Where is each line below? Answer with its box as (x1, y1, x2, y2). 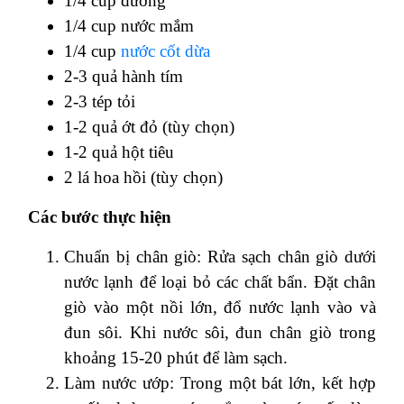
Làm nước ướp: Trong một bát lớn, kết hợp (64, 372, 376, 392)
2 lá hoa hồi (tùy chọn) (64, 167, 223, 187)
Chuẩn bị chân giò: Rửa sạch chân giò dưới (64, 246, 376, 266)
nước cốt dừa (121, 41, 210, 60)
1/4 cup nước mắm (64, 15, 194, 35)
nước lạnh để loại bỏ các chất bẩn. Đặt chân (64, 271, 376, 291)
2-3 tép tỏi (64, 91, 135, 111)
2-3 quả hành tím (64, 66, 183, 86)
